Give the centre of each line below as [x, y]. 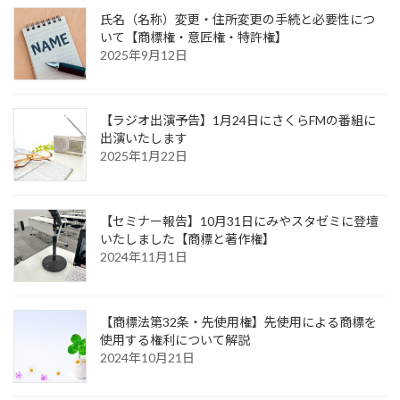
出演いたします [144, 137]
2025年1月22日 [144, 155]
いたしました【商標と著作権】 [187, 238]
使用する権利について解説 [175, 339]
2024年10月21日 [147, 357]
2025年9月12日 [144, 54]
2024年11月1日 [144, 256]
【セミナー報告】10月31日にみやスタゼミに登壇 [239, 221]
